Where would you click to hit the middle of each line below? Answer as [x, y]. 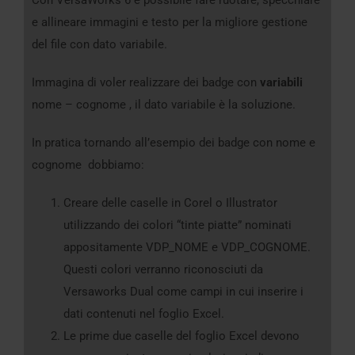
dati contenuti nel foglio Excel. [144, 313]
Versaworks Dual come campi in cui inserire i [183, 291]
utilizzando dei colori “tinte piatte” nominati [177, 225]
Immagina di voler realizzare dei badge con [144, 82]
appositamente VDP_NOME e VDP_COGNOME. [187, 247]
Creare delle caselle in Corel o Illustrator [170, 202]
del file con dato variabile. [99, 44]
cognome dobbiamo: [88, 164]
